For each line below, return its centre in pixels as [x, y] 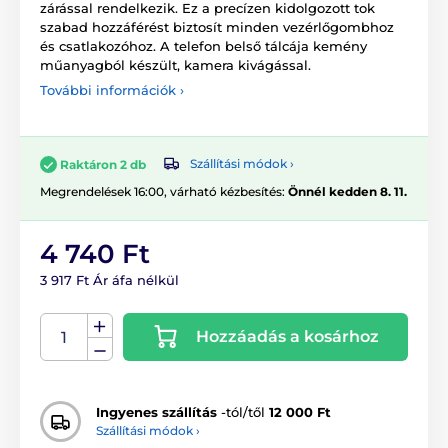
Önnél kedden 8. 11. [347, 191]
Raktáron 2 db [103, 164]
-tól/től [243, 412]
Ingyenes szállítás [156, 412]
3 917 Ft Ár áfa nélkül [109, 279]
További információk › [112, 89]
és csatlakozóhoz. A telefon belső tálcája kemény [203, 45]
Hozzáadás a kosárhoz [287, 336]
